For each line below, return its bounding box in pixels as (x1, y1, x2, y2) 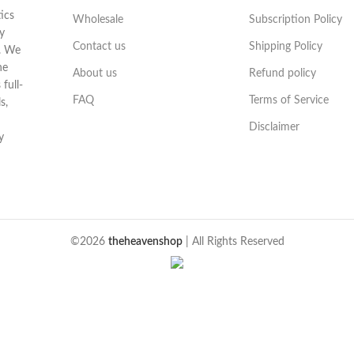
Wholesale (73, 13, 124, 25)
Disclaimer (248, 121, 299, 133)
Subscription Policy (248, 13, 342, 25)
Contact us (73, 40, 126, 52)
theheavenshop (107, 235, 183, 247)
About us (73, 67, 118, 79)
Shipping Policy (248, 40, 322, 52)
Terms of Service (248, 94, 329, 106)
